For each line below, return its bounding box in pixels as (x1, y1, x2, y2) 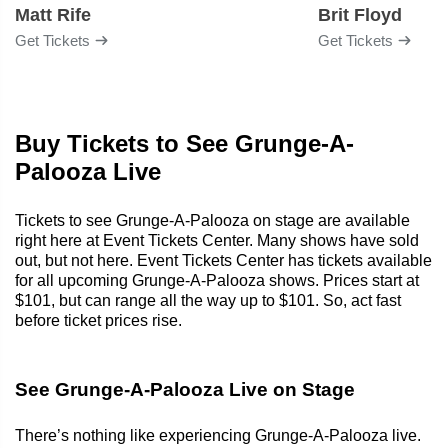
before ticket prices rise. (15, 311, 182, 329)
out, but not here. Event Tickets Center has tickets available (15, 251, 432, 269)
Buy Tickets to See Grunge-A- (15, 129, 354, 157)
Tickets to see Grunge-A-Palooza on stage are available (15, 211, 410, 229)
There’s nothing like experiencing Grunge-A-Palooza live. (15, 426, 421, 444)
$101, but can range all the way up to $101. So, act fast (15, 291, 401, 309)
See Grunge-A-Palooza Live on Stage (15, 378, 355, 400)
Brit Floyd (318, 4, 402, 25)
